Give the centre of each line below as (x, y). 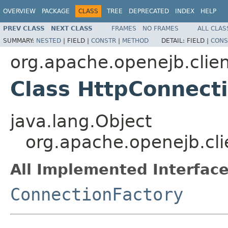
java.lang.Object (81, 121)
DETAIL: (174, 40)
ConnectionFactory (97, 194)
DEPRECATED (149, 11)
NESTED (49, 40)
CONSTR (104, 40)
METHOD (135, 40)
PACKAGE (56, 11)
